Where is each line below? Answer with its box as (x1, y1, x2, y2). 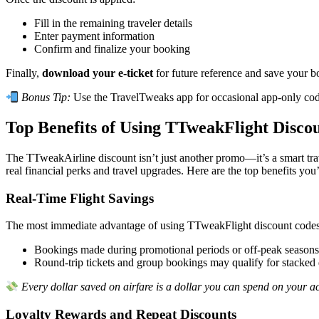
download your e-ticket (42, 66, 153, 79)
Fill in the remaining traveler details (34, 16, 192, 29)
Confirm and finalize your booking (34, 42, 190, 55)
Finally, (6, 66, 42, 79)
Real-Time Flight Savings (6, 190, 154, 206)
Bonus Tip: (21, 91, 71, 103)
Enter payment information (34, 29, 155, 42)
